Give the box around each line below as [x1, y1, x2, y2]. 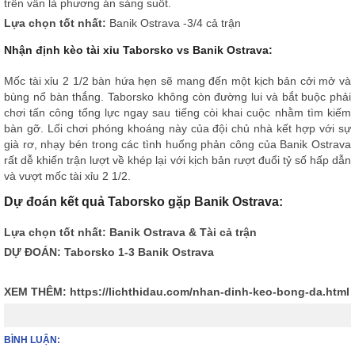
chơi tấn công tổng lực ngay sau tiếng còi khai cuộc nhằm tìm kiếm [4, 105, 351, 119]
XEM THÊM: [4, 285, 70, 299]
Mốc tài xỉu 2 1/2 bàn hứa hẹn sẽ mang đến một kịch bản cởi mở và [4, 74, 351, 87]
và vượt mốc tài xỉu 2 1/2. [4, 169, 131, 182]
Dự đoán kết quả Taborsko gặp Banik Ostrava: [4, 195, 283, 209]
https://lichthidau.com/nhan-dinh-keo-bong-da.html [70, 285, 349, 299]
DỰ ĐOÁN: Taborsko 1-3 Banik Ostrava [4, 246, 214, 259]
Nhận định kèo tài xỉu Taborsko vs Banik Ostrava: [4, 43, 273, 56]
